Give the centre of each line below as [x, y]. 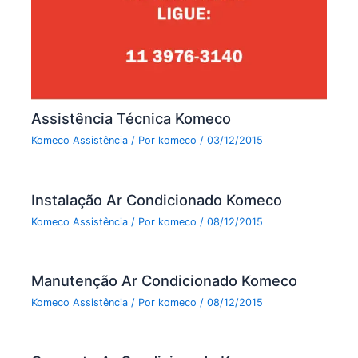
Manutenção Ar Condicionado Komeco [165, 280]
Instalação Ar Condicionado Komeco [157, 199]
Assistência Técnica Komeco [131, 119]
